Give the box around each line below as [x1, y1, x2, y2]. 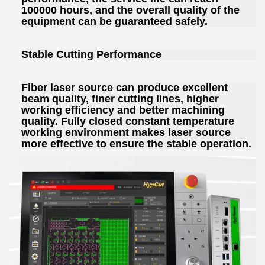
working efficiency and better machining [21, 104, 225, 117]
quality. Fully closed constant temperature [21, 115, 234, 128]
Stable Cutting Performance [21, 49, 161, 61]
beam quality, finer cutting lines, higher [21, 93, 219, 105]
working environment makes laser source [21, 127, 231, 139]
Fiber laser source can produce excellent [21, 82, 228, 94]
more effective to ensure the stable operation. [21, 138, 251, 150]
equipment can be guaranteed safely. [21, 15, 208, 28]
